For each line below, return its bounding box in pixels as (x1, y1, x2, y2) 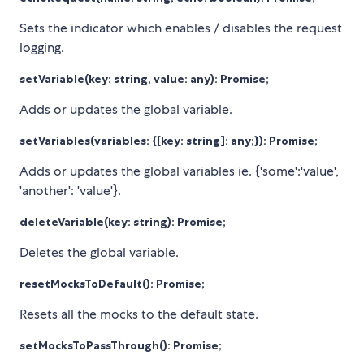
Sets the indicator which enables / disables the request (19, 19, 342, 37)
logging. (19, 39, 64, 57)
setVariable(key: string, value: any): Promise (19, 71, 266, 87)
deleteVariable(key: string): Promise (19, 214, 223, 230)
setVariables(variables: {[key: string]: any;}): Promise (19, 133, 314, 149)
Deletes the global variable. (19, 244, 179, 262)
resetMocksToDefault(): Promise (19, 276, 201, 292)
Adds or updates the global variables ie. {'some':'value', (19, 162, 339, 180)
